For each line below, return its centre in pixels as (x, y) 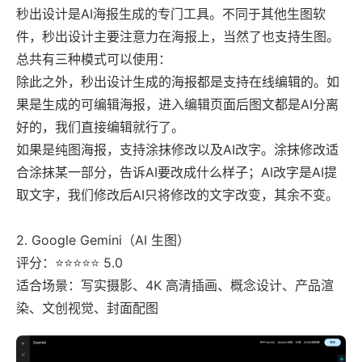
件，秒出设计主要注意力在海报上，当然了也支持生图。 (178, 36)
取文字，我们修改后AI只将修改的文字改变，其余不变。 (177, 194)
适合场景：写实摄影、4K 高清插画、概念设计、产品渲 (175, 285)
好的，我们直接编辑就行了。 (100, 126)
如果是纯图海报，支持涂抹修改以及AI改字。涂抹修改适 (177, 149)
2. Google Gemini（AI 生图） (103, 240)
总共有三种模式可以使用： (94, 59)
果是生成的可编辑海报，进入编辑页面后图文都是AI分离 (177, 104)
